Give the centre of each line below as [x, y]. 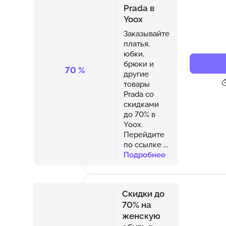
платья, [137, 43]
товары [137, 84]
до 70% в [139, 114]
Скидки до [143, 193]
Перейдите [144, 134]
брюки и [139, 64]
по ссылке [144, 144]
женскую [141, 216]
